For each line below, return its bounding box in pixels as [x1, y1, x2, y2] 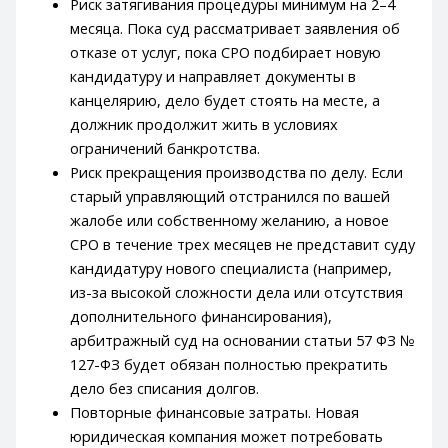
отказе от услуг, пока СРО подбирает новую [70, 41, 382, 62]
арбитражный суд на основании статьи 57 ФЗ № [70, 329, 416, 350]
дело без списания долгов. [70, 377, 260, 398]
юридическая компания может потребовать [70, 425, 384, 446]
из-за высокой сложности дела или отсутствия [70, 281, 404, 302]
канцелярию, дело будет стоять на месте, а [70, 89, 381, 110]
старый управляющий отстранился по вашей [70, 185, 391, 206]
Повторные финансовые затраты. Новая [70, 401, 360, 422]
